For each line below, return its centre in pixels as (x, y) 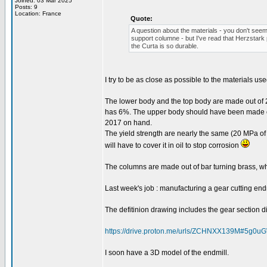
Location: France (38, 13)
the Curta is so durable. (165, 46)
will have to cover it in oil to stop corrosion (173, 145)
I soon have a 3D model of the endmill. (167, 253)
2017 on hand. (128, 123)
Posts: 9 (26, 7)
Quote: (142, 18)
